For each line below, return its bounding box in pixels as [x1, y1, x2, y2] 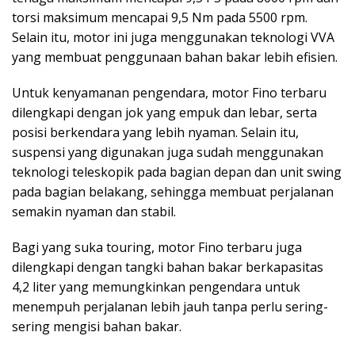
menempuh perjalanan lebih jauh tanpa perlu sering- [12, 297, 328, 315]
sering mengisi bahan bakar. [12, 317, 181, 335]
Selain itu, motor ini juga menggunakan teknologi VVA [12, 28, 334, 46]
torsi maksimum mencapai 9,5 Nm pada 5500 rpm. [12, 8, 307, 26]
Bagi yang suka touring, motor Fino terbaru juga [12, 238, 302, 256]
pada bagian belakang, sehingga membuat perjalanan [12, 182, 334, 200]
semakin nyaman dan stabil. [12, 202, 176, 220]
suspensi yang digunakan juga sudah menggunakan [12, 143, 323, 161]
